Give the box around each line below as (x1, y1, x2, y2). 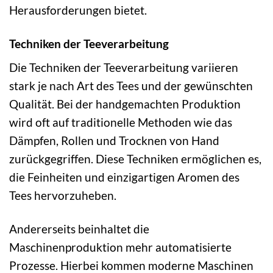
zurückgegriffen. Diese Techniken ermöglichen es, (9, 152, 261, 166)
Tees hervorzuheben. (9, 188, 116, 203)
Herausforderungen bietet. (9, 2, 147, 17)
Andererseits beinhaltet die (9, 222, 149, 236)
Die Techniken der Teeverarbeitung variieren (9, 60, 238, 75)
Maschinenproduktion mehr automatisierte (9, 240, 232, 255)
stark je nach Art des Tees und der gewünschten (9, 79, 253, 93)
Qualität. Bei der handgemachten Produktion (9, 97, 241, 112)
